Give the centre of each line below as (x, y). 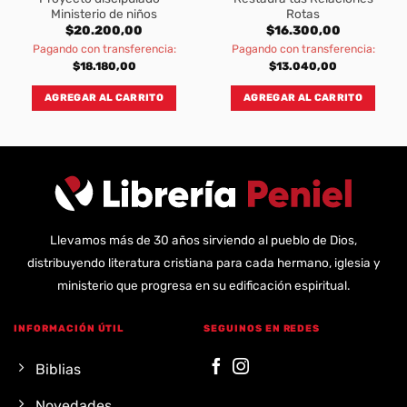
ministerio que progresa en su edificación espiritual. (203, 285)
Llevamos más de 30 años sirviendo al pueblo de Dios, (203, 239)
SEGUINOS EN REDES (262, 328)
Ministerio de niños (104, 13)
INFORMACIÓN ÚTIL (69, 328)
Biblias (58, 370)
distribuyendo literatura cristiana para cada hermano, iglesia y (203, 262)
